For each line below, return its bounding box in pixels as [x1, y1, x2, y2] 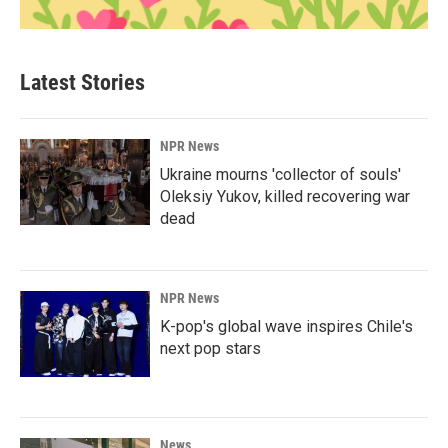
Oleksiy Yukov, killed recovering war [160, 187, 410, 206]
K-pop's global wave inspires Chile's [160, 317, 413, 336]
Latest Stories [20, 70, 145, 95]
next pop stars [160, 339, 261, 358]
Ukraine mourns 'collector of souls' [160, 165, 401, 184]
